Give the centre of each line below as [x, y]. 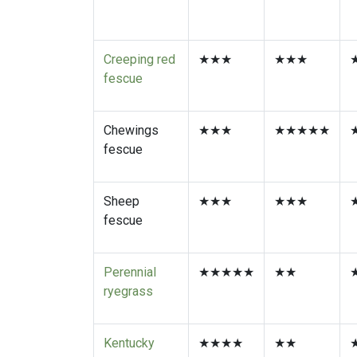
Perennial [130, 288]
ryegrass [128, 308]
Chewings [131, 147]
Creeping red [139, 76]
